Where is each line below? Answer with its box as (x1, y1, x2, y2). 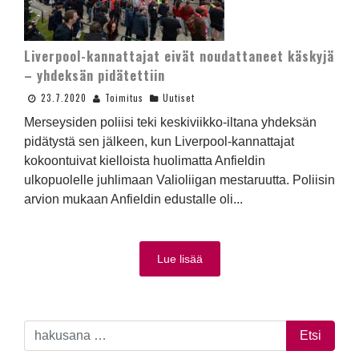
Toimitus (105, 91, 143, 105)
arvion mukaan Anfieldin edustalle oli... (24, 192, 243, 207)
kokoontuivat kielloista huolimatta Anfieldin (24, 154, 265, 168)
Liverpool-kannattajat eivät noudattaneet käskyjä (24, 46, 334, 67)
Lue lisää (156, 252, 203, 266)
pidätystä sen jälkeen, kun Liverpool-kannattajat (24, 135, 294, 149)
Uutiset (163, 91, 195, 105)
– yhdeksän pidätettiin (24, 66, 165, 86)
